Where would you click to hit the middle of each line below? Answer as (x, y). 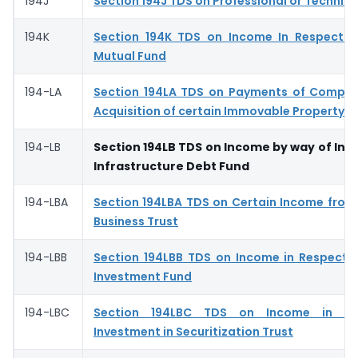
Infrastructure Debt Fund (173, 166)
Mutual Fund (130, 56)
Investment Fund (143, 276)
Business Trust (136, 221)
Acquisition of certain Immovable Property (219, 111)
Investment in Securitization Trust (193, 331)
